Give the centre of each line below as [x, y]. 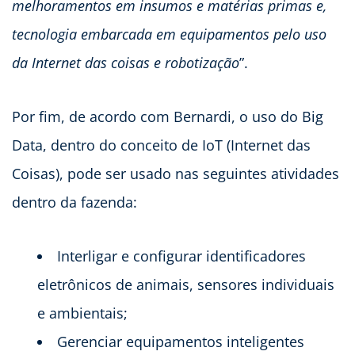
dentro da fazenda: [74, 202]
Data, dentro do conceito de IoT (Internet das [161, 145]
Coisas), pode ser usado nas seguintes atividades [176, 173]
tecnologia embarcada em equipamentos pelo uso [169, 34]
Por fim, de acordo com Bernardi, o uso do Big [168, 116]
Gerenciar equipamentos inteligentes [181, 341]
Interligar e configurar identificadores [181, 256]
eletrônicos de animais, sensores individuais [186, 284]
